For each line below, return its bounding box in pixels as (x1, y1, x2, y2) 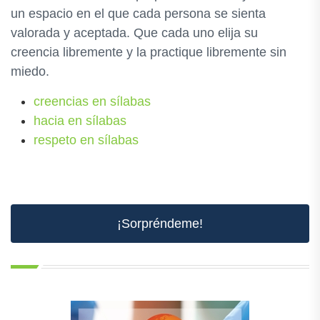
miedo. (11, 64, 49, 79)
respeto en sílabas (34, 133, 139, 147)
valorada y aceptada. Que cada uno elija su (11, 26, 258, 40)
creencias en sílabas (34, 94, 151, 109)
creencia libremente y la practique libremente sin (11, 45, 286, 59)
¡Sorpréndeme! (117, 216, 203, 231)
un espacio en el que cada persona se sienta (11, 6, 266, 21)
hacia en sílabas (34, 114, 126, 128)
